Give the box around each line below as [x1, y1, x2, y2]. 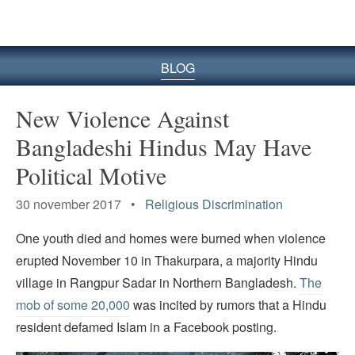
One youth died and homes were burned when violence [16, 229, 326, 248]
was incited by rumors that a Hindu [130, 296, 326, 315]
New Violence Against [16, 101, 229, 134]
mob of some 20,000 [16, 296, 130, 315]
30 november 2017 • [16, 194, 145, 213]
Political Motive [16, 158, 166, 191]
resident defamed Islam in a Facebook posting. [16, 318, 277, 337]
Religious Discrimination [145, 194, 283, 213]
